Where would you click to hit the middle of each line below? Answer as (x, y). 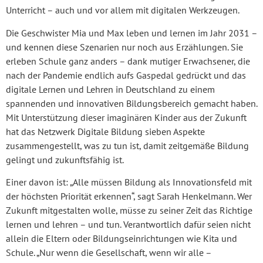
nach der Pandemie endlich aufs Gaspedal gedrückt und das (126, 75)
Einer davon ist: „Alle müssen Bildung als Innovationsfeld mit (129, 182)
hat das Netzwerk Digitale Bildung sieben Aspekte (105, 131)
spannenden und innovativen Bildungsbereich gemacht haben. (131, 103)
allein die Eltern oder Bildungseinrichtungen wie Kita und (122, 239)
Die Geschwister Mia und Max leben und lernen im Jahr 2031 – (131, 33)
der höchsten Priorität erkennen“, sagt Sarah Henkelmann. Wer (129, 196)
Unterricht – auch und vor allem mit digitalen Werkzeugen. (123, 10)
